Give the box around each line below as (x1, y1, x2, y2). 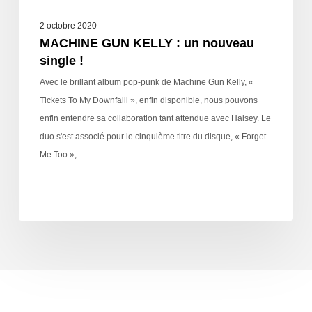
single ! (39, 53, 84, 68)
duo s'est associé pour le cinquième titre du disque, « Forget (39, 131, 266, 141)
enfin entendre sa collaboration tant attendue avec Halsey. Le (39, 113, 271, 123)
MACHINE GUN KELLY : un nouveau (39, 36, 254, 50)
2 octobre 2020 (39, 20, 97, 31)
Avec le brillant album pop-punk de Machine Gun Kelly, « (39, 77, 253, 87)
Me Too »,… (39, 149, 85, 159)
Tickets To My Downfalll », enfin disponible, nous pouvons (39, 95, 258, 105)
